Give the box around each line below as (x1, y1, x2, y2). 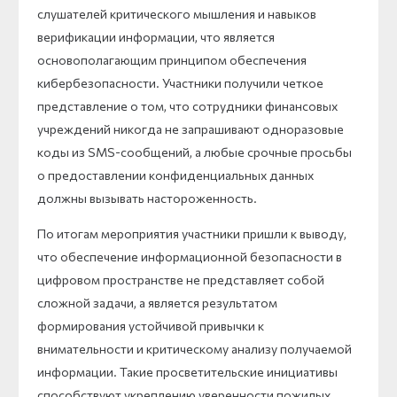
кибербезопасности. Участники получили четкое (37, 74, 323, 90)
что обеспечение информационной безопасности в (37, 248, 342, 264)
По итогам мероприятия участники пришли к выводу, (37, 225, 346, 241)
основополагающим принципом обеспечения (37, 51, 307, 67)
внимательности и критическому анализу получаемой (37, 340, 352, 356)
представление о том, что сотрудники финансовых (37, 97, 338, 113)
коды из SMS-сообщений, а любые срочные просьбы (37, 144, 352, 160)
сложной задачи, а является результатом (37, 294, 277, 310)
